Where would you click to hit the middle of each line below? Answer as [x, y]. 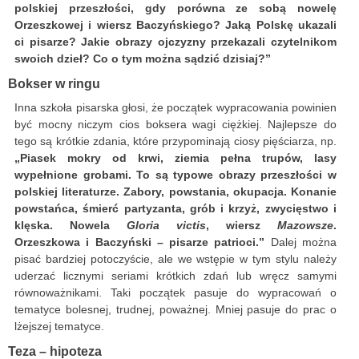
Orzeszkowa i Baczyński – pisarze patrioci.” [140, 242]
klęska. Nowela [62, 226]
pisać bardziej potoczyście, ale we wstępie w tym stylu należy [175, 259]
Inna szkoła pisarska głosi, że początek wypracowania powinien [175, 108]
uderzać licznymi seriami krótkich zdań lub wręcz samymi [175, 276]
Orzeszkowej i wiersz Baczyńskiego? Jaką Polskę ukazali [175, 25]
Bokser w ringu [54, 84]
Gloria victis [158, 226]
